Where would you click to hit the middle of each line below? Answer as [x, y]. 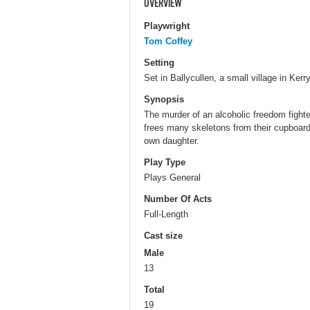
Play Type [165, 163]
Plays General [172, 177]
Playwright [167, 26]
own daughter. [172, 140]
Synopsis [164, 99]
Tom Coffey [168, 41]
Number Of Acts [178, 199]
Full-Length [166, 215]
